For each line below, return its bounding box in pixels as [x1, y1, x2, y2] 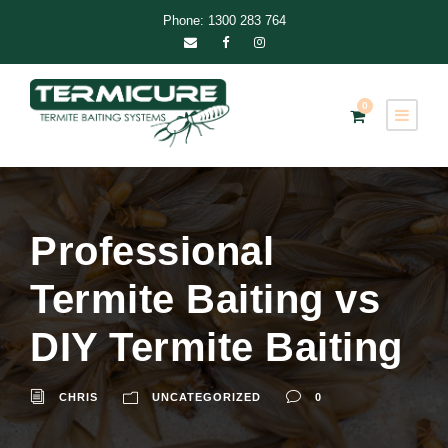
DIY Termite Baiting [30, 325, 403, 370]
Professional [30, 229, 274, 274]
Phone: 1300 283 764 [162, 13, 286, 28]
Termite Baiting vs [30, 277, 380, 322]
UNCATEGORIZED [152, 391, 261, 404]
